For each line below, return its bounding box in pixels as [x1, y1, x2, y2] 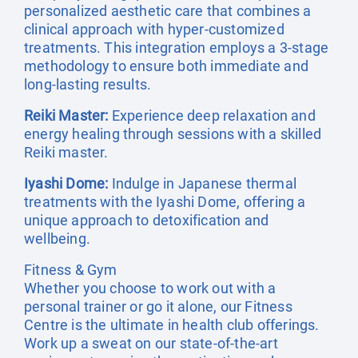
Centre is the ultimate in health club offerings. [24, 316, 320, 333]
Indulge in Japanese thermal [108, 175, 297, 192]
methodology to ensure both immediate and [24, 58, 309, 74]
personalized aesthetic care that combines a [24, 2, 312, 19]
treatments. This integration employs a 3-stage [24, 39, 329, 56]
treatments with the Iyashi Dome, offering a [24, 193, 306, 210]
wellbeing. [24, 230, 90, 247]
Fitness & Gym [24, 261, 117, 278]
